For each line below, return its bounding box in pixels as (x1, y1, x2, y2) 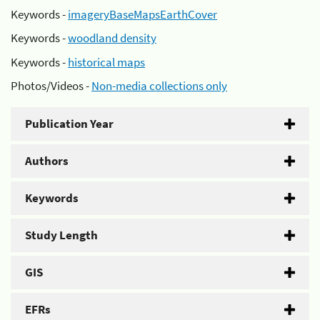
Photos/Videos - (11, 78, 91, 94)
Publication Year (25, 116, 114, 131)
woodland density (68, 30, 156, 46)
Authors (25, 153, 69, 169)
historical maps (68, 54, 145, 70)
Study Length (25, 227, 98, 243)
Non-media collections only (91, 78, 227, 94)
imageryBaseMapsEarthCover (68, 6, 217, 22)
